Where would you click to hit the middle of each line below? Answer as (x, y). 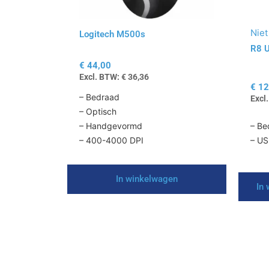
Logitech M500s (112, 34)
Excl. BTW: (100, 77)
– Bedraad (99, 97)
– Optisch (98, 112)
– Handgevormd (111, 126)
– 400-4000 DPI (111, 141)
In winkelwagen (147, 179)
